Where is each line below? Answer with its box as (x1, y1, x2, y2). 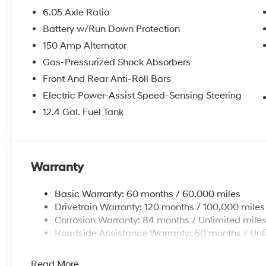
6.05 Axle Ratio (43, 6, 110, 18)
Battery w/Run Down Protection (43, 23, 180, 35)
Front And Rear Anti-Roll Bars (43, 72, 172, 85)
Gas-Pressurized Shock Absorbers (43, 56, 191, 68)
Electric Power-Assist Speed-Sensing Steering (43, 89, 242, 102)
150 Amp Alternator (43, 39, 127, 52)
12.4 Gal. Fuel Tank (43, 106, 124, 118)
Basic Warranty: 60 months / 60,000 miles (55, 188, 241, 200)
